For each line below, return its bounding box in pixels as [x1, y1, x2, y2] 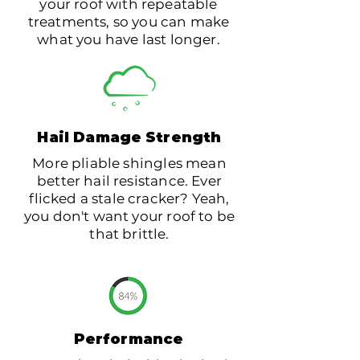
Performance [73, 330, 184, 348]
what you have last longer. [37, 31, 220, 47]
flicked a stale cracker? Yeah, [29, 190, 230, 207]
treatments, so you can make [27, 14, 230, 30]
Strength [141, 129, 222, 146]
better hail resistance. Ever [37, 173, 222, 189]
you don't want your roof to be [23, 208, 235, 224]
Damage [73, 129, 141, 146]
